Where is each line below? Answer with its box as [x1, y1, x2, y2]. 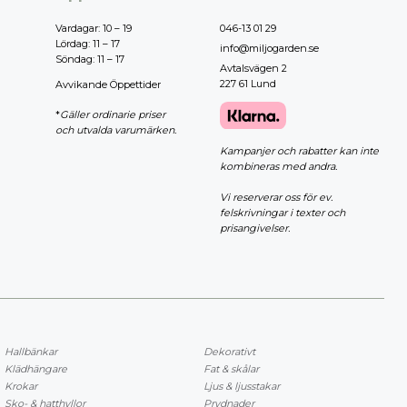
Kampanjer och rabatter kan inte [219, 144, 379, 157]
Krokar [5, 379, 37, 392]
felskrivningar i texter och [219, 205, 345, 219]
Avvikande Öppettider [55, 78, 161, 92]
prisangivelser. [219, 221, 290, 234]
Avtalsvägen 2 [219, 62, 287, 75]
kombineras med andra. [219, 159, 337, 173]
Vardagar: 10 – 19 [55, 22, 132, 35]
